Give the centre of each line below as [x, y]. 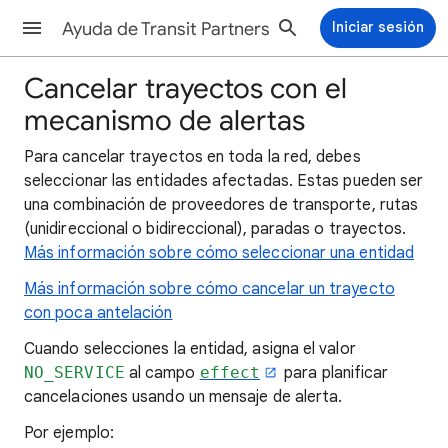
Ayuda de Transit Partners [166, 29]
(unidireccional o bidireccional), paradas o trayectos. [215, 229]
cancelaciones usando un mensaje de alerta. [183, 397]
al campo [162, 373]
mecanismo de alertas [164, 120]
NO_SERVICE [74, 372]
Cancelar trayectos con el [185, 88]
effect [230, 372]
